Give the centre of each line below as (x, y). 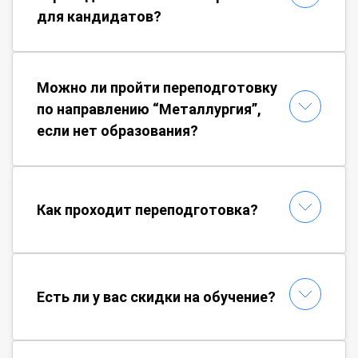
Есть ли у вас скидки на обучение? (156, 296)
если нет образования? (117, 130)
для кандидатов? (99, 16)
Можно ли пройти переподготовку (157, 87)
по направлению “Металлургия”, (149, 109)
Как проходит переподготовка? (147, 209)
